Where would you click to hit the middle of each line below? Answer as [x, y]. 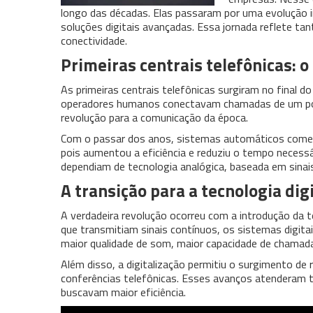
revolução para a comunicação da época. [154, 117]
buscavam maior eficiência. [123, 292]
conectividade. [94, 41]
